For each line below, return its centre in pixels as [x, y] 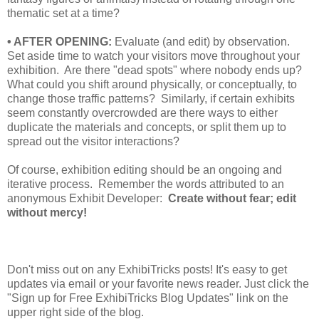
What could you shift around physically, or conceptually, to [152, 84]
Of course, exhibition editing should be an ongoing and [145, 169]
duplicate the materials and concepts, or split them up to [147, 127]
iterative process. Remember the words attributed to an [146, 184]
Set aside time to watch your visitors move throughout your [153, 56]
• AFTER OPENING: [59, 41]
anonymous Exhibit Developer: [88, 198]
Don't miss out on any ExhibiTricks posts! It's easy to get [147, 269]
